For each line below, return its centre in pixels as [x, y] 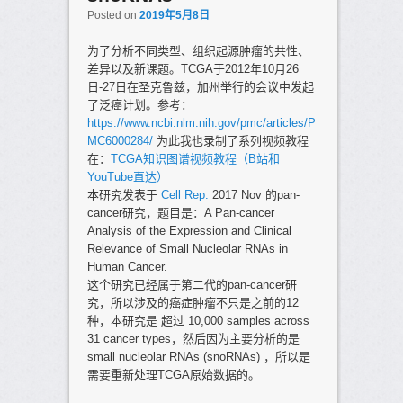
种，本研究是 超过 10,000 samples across [198, 320]
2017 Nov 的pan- [254, 194]
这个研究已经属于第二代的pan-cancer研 [192, 284]
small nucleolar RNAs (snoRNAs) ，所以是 [198, 356]
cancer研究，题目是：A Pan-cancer [180, 212]
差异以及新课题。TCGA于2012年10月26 [193, 68]
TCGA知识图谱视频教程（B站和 [195, 158]
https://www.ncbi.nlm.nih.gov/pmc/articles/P [201, 122]
